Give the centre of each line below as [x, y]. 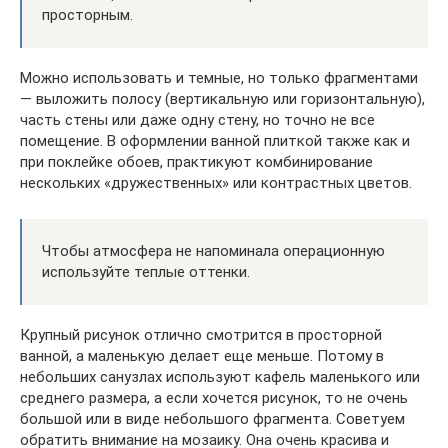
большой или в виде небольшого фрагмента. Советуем [212, 418]
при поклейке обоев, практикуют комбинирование [196, 161]
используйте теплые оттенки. [146, 271]
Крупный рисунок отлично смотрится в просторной [201, 334]
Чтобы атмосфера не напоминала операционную [213, 250]
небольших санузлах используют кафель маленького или [220, 376]
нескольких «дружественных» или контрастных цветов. [216, 182]
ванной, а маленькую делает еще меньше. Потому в [202, 355]
